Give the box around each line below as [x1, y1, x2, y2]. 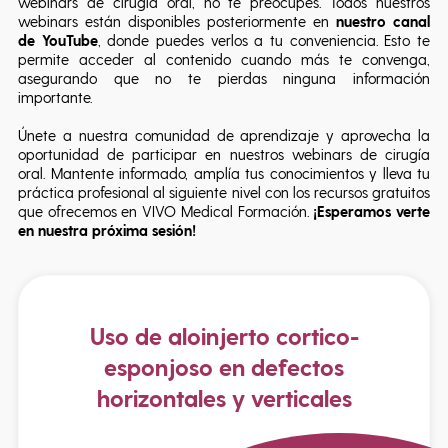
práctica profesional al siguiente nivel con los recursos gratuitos [18, 183, 430, 201]
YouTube [41, 31, 98, 49]
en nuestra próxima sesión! [18, 221, 196, 239]
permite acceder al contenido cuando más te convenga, [18, 50, 430, 68]
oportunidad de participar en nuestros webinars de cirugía [18, 145, 430, 163]
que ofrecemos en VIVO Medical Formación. [18, 202, 314, 220]
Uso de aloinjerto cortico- [89, 321, 359, 350]
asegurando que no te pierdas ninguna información [18, 69, 430, 87]
